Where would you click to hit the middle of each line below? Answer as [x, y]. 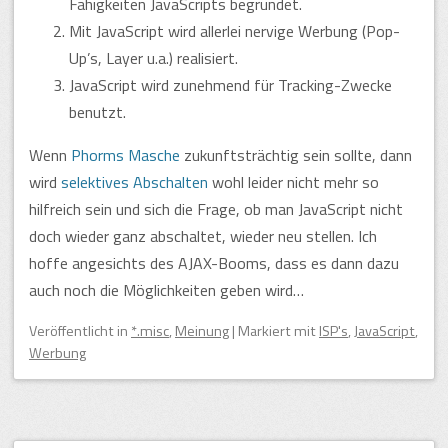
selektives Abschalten [134, 181]
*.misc [150, 330]
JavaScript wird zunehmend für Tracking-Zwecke [230, 84]
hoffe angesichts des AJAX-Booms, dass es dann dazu [214, 262]
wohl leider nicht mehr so [293, 181]
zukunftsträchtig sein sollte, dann [296, 154]
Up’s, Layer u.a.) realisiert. [153, 57]
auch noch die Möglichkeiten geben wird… [166, 289]
